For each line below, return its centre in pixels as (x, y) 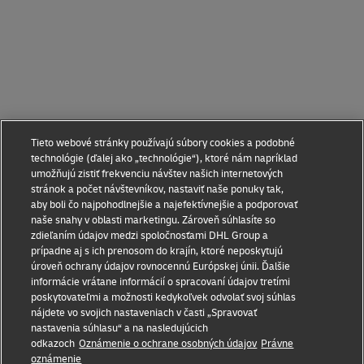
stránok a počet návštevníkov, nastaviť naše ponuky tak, (158, 189)
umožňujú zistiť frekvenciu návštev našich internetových (157, 174)
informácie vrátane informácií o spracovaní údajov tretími (161, 282)
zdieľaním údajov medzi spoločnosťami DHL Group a (150, 236)
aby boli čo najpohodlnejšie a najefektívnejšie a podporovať (165, 205)
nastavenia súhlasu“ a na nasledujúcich (120, 328)
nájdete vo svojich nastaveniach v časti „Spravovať (144, 313)
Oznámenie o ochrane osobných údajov (168, 344)
